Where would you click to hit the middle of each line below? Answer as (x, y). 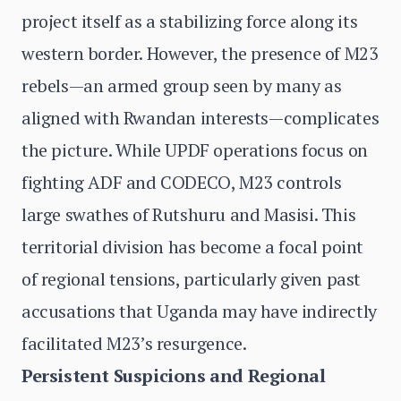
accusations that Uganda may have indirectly (199, 311)
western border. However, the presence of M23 (200, 53)
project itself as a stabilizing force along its (190, 21)
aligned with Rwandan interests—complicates (200, 118)
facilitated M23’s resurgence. (134, 343)
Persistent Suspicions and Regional (174, 375)
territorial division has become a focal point (193, 247)
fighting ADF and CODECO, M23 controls (182, 182)
